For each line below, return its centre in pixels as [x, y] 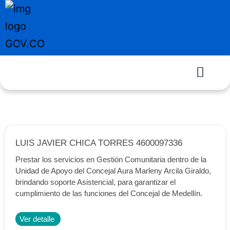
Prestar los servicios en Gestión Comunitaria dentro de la [111, 159]
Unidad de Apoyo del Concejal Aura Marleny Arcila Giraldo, [113, 171]
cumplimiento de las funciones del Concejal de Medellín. [109, 193]
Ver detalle [37, 219]
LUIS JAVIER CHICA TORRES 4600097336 [99, 143]
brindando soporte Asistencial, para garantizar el [95, 182]
